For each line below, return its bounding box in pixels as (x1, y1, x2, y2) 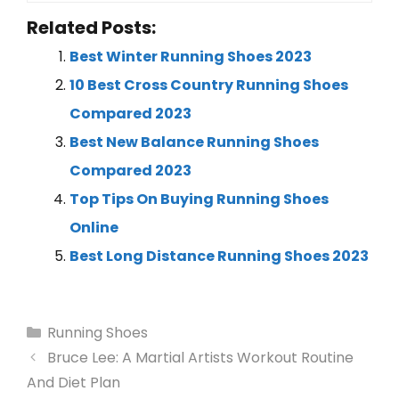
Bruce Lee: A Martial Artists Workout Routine (46, 347, 354, 369)
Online (69, 217, 118, 239)
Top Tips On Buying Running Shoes (69, 189, 329, 210)
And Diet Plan (27, 372, 120, 394)
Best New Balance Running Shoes (69, 132, 319, 153)
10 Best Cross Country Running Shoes (69, 75, 348, 96)
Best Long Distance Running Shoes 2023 (69, 246, 369, 267)
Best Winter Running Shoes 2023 (69, 46, 312, 68)
